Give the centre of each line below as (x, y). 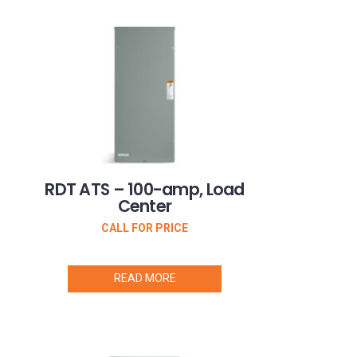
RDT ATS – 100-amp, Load (145, 190)
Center (145, 206)
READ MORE (145, 278)
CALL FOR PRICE (145, 228)
